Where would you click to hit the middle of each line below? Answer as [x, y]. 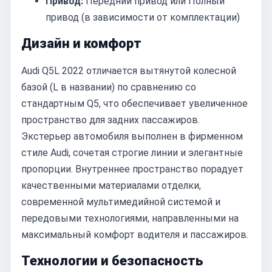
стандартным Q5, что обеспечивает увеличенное [134, 104]
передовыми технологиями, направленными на [130, 218]
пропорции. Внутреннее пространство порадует [132, 169]
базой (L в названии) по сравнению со [109, 87]
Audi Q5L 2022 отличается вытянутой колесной [129, 71]
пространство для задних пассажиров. [110, 120]
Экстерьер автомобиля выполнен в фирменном [132, 136]
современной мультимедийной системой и [121, 202]
